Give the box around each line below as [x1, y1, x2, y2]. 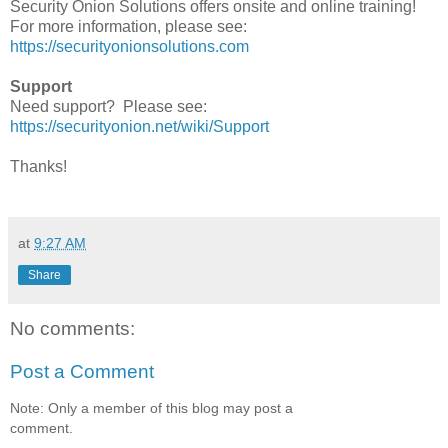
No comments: [10, 317, 135, 339]
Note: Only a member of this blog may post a [10, 399, 293, 416]
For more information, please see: [10, 17, 247, 35]
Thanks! [10, 157, 67, 175]
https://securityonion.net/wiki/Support [10, 117, 269, 135]
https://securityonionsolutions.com [10, 37, 249, 55]
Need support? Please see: [10, 97, 207, 115]
